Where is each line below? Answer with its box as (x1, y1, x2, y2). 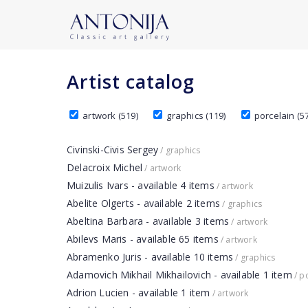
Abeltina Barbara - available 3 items (67, 214, 230, 228)
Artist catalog (67, 69, 195, 94)
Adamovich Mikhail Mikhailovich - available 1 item (67, 268, 292, 281)
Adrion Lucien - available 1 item (67, 286, 210, 299)
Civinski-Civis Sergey (67, 143, 159, 156)
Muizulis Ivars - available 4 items (67, 179, 214, 192)
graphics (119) (164, 109, 226, 122)
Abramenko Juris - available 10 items (67, 250, 234, 263)
